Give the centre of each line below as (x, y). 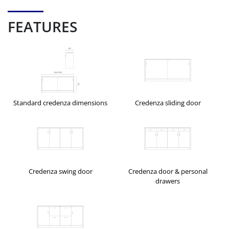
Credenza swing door (60, 171)
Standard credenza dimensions (60, 103)
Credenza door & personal (168, 171)
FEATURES (42, 27)
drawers (168, 181)
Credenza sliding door (168, 103)
